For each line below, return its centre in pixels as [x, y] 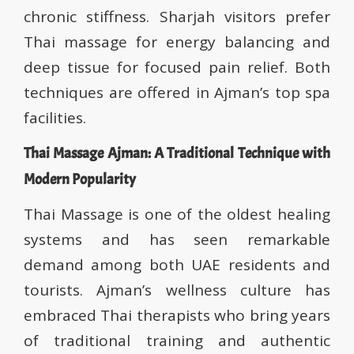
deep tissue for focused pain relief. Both [177, 68]
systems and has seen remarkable [177, 240]
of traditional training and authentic [177, 341]
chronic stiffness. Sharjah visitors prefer [177, 17]
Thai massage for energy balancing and [177, 42]
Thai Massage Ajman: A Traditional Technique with [177, 154]
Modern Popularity [80, 180]
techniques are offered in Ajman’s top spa [177, 93]
